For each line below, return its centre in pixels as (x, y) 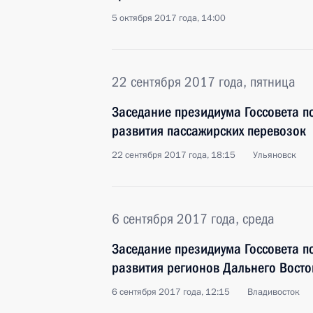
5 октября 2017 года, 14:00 (169, 18)
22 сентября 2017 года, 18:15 (174, 155)
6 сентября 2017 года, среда (193, 219)
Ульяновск (275, 155)
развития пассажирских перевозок (209, 131)
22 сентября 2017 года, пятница (204, 82)
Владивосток (274, 292)
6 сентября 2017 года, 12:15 (171, 292)
